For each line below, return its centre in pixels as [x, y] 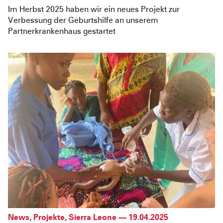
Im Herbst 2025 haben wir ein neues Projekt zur [94, 9]
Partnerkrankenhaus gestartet [62, 31]
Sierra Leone [93, 218]
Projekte [49, 218]
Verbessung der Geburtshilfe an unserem [83, 20]
